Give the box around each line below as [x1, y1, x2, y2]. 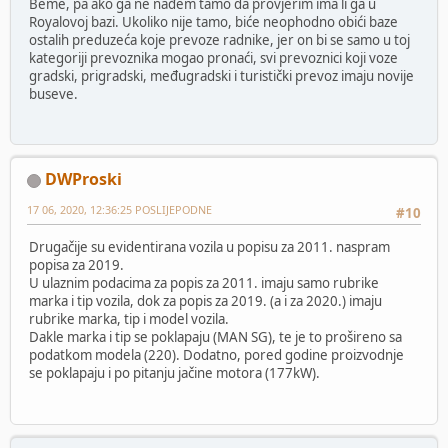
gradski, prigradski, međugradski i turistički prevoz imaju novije [29, 66, 414, 85]
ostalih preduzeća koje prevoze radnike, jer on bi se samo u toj [29, 30, 410, 49]
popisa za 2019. [29, 256, 124, 275]
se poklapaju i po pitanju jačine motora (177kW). [29, 364, 320, 383]
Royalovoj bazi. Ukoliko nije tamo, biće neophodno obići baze [29, 12, 398, 31]
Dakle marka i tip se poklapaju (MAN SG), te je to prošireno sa [29, 328, 402, 347]
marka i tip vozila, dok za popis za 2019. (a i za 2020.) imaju [29, 292, 382, 311]
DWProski [45, 167, 122, 190]
